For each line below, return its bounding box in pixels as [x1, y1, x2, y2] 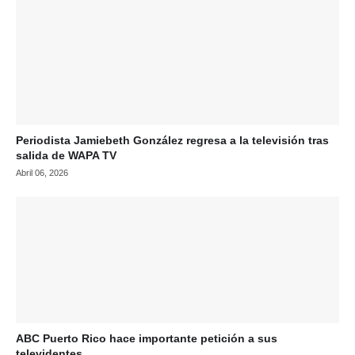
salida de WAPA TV [16, 148, 116, 162]
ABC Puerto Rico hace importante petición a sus [16, 331, 277, 345]
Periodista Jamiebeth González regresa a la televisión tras [16, 133, 329, 147]
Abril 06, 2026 [16, 167, 68, 177]
